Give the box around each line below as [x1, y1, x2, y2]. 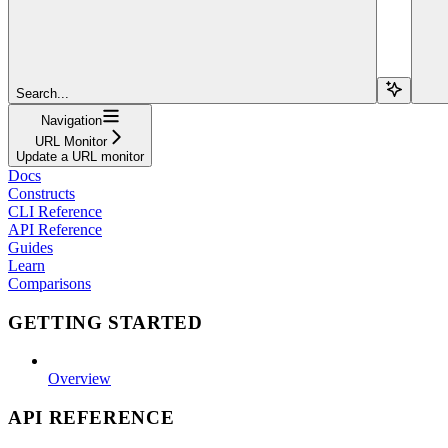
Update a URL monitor [16, 148, 144, 164]
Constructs [8, 184, 75, 202]
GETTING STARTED [8, 311, 203, 333]
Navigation [40, 112, 102, 128]
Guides [8, 238, 53, 256]
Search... [16, 85, 69, 101]
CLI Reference [8, 202, 102, 220]
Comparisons [8, 274, 91, 292]
